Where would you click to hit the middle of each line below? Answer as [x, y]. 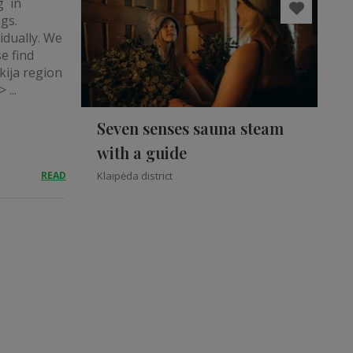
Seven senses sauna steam [190, 128]
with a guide [142, 152]
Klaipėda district [135, 176]
